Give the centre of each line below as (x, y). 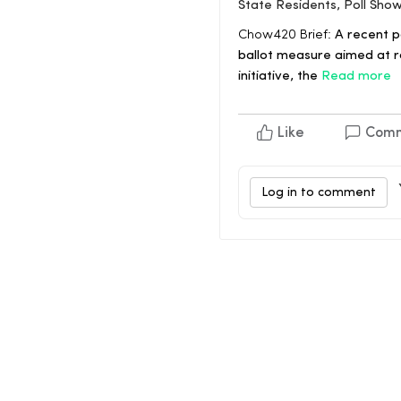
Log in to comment (319, 193)
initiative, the (280, 77)
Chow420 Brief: (285, 36)
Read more (356, 77)
